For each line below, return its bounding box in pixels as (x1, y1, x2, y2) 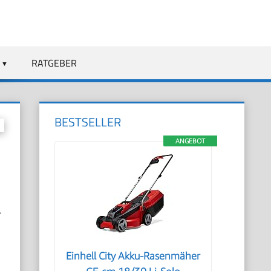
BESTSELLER (54, 113, 122, 131)
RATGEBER (31, 55, 77, 70)
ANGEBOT (175, 137, 205, 145)
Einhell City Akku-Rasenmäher (66, 250, 201, 262)
